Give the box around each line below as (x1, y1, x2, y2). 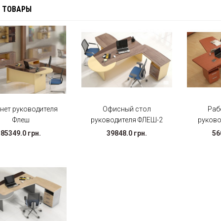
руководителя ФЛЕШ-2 (90, 116, 163, 124)
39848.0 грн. (106, 129, 147, 138)
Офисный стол (102, 105, 151, 113)
